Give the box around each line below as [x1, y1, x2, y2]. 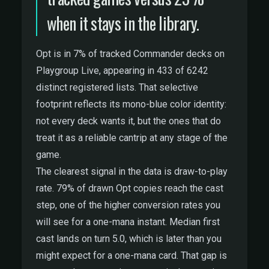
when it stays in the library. [47, 11, 199, 35]
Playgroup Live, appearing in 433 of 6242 [36, 65, 208, 76]
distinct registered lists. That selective [36, 82, 198, 93]
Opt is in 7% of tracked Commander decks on [36, 48, 225, 59]
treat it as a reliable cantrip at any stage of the [36, 132, 228, 144]
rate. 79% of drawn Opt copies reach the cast [36, 183, 223, 194]
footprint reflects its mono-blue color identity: [36, 98, 226, 110]
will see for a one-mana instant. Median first [36, 216, 220, 228]
